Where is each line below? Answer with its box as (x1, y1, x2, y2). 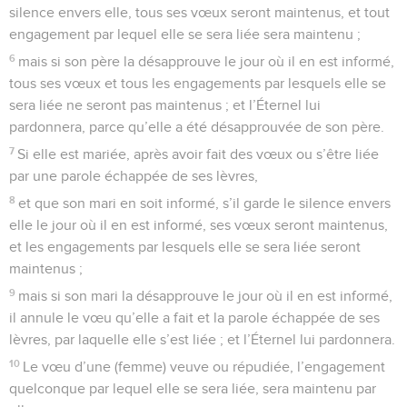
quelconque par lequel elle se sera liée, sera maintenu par (9, 381, 376, 396)
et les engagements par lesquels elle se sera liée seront (9, 239, 361, 254)
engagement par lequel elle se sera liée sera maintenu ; (9, 26, 361, 42)
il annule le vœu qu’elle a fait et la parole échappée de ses (9, 310, 380, 325)
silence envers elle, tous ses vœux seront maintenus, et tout (9, 5, 390, 20)
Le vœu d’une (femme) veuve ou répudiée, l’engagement (23, 359, 386, 374)
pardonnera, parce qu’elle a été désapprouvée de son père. (9, 119, 384, 134)
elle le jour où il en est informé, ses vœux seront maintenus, (9, 217, 388, 233)
